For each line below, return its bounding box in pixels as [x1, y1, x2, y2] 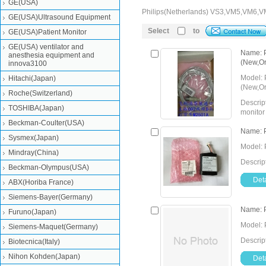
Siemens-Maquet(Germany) [8, 223, 98, 231]
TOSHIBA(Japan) [8, 104, 64, 112]
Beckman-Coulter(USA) [8, 119, 84, 127]
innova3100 [8, 59, 47, 68]
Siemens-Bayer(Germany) [8, 193, 93, 201]
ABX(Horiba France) [8, 178, 74, 186]
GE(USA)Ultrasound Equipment [8, 13, 110, 21]
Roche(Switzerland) [8, 89, 72, 97]
